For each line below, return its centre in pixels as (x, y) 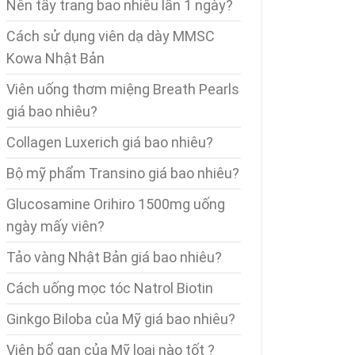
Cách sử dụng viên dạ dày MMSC (111, 36)
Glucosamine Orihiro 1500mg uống (116, 204)
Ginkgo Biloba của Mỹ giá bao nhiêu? (121, 319)
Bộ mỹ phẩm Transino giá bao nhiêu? (123, 173)
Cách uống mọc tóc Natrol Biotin (110, 288)
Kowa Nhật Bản (55, 58)
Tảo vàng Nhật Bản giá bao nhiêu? (114, 257)
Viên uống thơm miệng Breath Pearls (123, 89)
